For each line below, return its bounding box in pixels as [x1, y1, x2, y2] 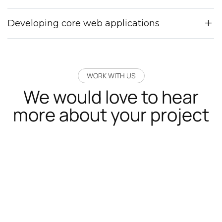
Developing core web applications [7, 17, 160, 29]
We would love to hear [23, 84, 199, 109]
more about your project [13, 102, 209, 127]
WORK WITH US [86, 70, 136, 80]
